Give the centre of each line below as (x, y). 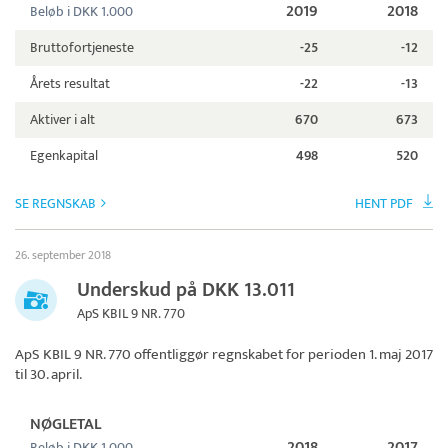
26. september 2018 (63, 255)
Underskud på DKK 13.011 (186, 290)
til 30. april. (48, 375)
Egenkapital (64, 156)
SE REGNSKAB (55, 204)
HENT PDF (384, 204)
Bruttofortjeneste (82, 48)
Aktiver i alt (62, 120)
